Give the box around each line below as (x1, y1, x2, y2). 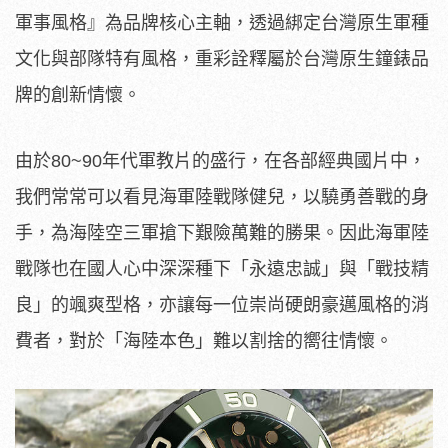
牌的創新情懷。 (15, 84, 141, 105)
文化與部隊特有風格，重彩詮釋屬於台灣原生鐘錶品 (15, 48, 429, 69)
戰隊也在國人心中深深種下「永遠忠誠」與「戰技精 (15, 258, 429, 279)
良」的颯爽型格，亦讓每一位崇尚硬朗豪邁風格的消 (15, 294, 429, 315)
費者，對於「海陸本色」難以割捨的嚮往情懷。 (15, 330, 393, 351)
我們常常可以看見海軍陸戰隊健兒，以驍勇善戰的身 (15, 186, 429, 207)
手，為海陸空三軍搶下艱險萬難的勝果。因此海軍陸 (15, 222, 429, 243)
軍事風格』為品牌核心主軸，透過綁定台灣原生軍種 (15, 12, 429, 33)
